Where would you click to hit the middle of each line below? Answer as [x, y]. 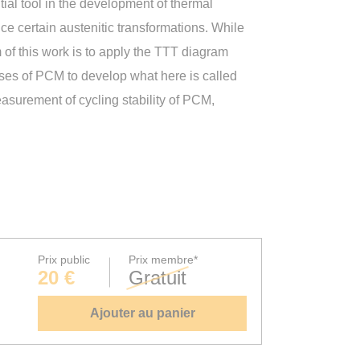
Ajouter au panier [142, 313]
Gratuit [157, 278]
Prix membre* [163, 260]
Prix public [64, 260]
